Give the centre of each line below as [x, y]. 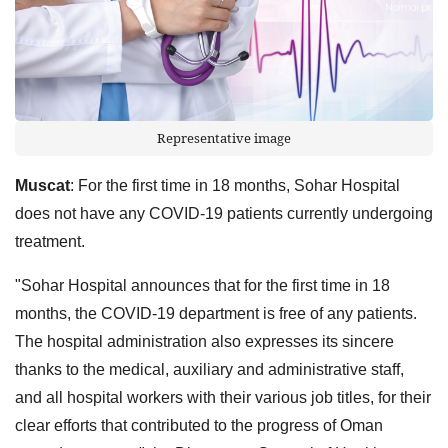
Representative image [224, 137]
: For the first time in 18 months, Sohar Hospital [235, 185]
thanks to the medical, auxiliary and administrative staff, [209, 369]
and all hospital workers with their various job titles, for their [223, 397]
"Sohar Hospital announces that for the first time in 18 [202, 285]
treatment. [50, 241]
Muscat [42, 185]
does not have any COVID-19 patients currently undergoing [224, 213]
